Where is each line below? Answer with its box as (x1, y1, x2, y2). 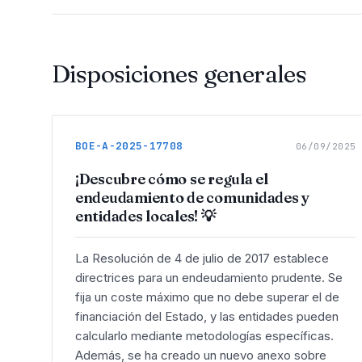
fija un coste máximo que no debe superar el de (75, 288, 339, 305)
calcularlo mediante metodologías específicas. (75, 327, 334, 343)
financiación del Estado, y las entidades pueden (75, 308, 339, 324)
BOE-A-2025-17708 (75, 139, 183, 154)
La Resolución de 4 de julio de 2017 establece (75, 250, 329, 266)
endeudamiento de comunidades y (75, 188, 309, 208)
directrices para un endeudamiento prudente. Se (75, 269, 343, 285)
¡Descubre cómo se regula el (75, 170, 268, 189)
